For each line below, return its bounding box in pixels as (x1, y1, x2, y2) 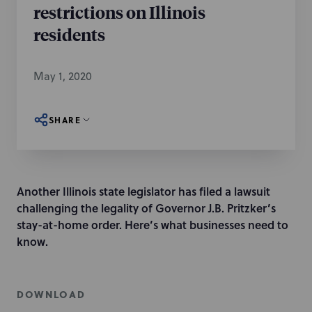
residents (33, 23, 105, 45)
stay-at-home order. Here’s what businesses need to (17, 217, 288, 233)
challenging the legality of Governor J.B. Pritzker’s (17, 200, 276, 216)
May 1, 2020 (33, 68, 92, 84)
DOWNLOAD (17, 287, 86, 302)
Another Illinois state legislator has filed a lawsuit (17, 183, 270, 199)
